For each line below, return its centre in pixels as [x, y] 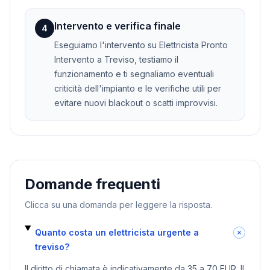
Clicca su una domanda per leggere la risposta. [118, 204]
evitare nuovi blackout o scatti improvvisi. [136, 102]
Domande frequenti [93, 184]
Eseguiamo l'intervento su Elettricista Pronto [141, 45]
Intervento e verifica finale [118, 26]
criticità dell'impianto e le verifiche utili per [138, 88]
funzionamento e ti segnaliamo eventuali [134, 74]
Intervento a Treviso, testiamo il [116, 59]
